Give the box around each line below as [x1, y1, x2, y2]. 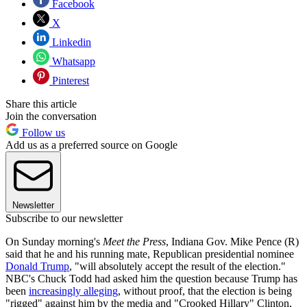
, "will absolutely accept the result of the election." [69, 260, 286, 272]
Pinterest [49, 74, 89, 86]
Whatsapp [49, 55, 95, 67]
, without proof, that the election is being [118, 284, 292, 297]
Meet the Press [103, 235, 166, 247]
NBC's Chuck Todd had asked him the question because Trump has [5, 272, 297, 284]
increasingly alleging [29, 284, 118, 297]
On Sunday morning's [5, 235, 103, 247]
